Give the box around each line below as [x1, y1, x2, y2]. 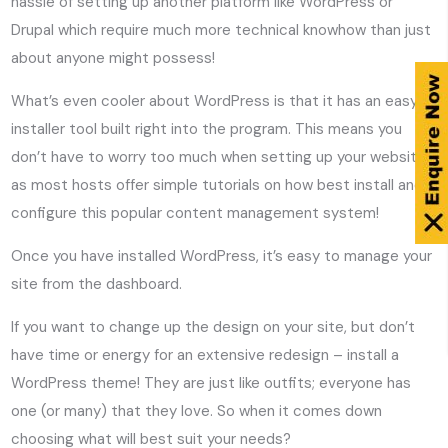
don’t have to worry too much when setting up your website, [11, 146, 430, 167]
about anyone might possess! [11, 47, 216, 68]
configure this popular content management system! [11, 202, 380, 223]
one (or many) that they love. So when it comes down [11, 400, 383, 421]
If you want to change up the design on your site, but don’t [11, 316, 416, 337]
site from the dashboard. [11, 273, 183, 294]
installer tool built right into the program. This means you [11, 118, 403, 139]
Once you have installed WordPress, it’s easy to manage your [11, 245, 433, 266]
